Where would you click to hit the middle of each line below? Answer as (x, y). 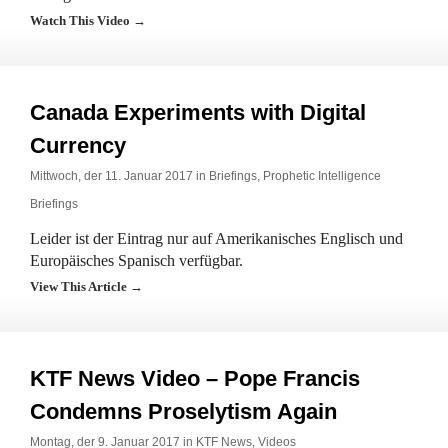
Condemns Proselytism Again (183, 411)
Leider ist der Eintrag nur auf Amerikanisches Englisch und (216, 238)
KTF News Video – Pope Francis (195, 378)
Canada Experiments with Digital (198, 112)
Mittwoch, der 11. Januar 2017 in (119, 176)
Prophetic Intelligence (322, 176)
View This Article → (86, 286)
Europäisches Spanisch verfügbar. (136, 260)
